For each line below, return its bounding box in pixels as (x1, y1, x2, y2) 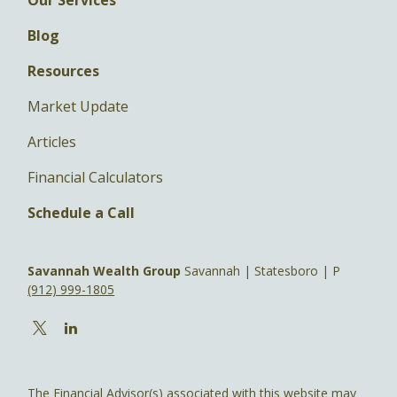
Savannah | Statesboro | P (181, 261, 341, 279)
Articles (27, 131, 77, 152)
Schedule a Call (27, 202, 136, 222)
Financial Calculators (27, 167, 164, 187)
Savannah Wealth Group (27, 261, 182, 279)
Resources (27, 60, 100, 81)
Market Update (27, 96, 129, 116)
